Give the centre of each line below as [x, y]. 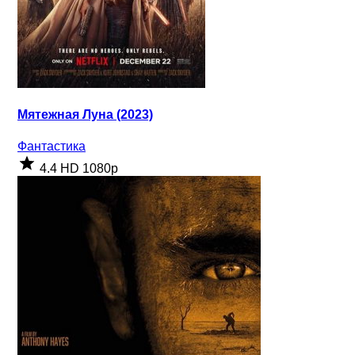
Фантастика [52, 146]
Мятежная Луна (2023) [85, 115]
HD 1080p [89, 168]
